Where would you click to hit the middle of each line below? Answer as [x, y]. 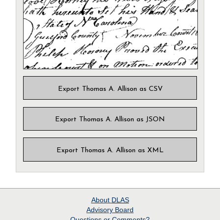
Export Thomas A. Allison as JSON [110, 120]
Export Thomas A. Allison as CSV [110, 89]
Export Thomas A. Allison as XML [110, 150]
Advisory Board [110, 210]
